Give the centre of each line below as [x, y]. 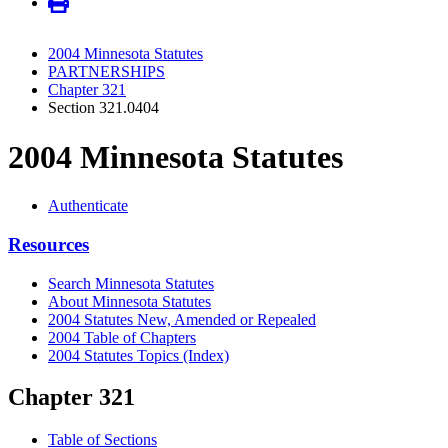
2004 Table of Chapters [122, 337]
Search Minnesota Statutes [131, 283]
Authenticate [88, 206]
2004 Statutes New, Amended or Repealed [182, 319]
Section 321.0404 [103, 108]
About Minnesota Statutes [129, 301]
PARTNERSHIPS [106, 72]
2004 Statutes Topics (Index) [138, 355]
